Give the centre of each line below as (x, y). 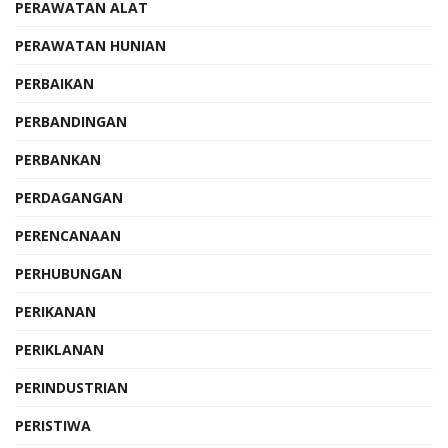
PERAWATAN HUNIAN (90, 45)
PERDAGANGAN (69, 197)
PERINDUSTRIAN (71, 387)
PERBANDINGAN (71, 121)
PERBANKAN (58, 159)
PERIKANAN (55, 311)
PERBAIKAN (54, 83)
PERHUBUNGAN (68, 273)
